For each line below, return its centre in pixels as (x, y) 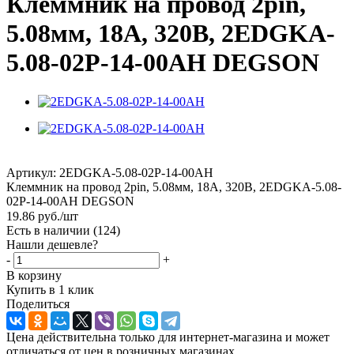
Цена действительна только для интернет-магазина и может (168, 337)
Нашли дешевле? (52, 245)
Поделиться (38, 304)
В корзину (34, 276)
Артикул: (31, 172)
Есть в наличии (50, 231)
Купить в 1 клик (50, 290)
